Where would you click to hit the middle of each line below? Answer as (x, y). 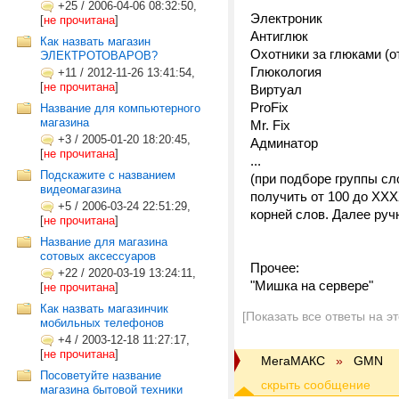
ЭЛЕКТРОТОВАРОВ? (99, 56)
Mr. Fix (270, 125)
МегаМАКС (293, 361)
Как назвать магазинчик (104, 309)
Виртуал (276, 90)
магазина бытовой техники (111, 390)
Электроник (286, 18)
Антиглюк (279, 36)
